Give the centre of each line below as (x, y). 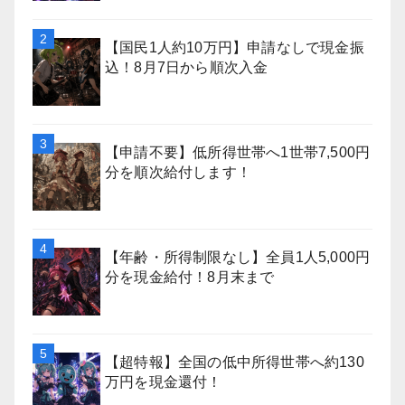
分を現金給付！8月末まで (190, 277)
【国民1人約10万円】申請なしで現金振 (235, 47)
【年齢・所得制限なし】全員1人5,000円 (238, 257)
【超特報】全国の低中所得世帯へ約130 (235, 362)
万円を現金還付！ (164, 381)
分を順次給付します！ (178, 172)
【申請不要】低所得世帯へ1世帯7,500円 (238, 152)
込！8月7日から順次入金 (187, 67)
